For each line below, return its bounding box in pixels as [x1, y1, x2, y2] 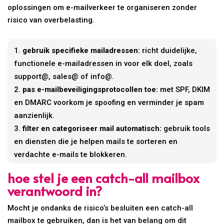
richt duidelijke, [140, 45, 197, 55]
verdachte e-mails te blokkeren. [14, 149, 127, 159]
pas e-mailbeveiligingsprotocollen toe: [22, 84, 158, 94]
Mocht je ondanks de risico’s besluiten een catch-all [7, 203, 193, 212]
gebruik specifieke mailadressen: [22, 45, 140, 55]
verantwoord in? [7, 181, 102, 199]
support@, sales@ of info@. [14, 71, 114, 81]
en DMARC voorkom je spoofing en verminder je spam [14, 97, 204, 107]
